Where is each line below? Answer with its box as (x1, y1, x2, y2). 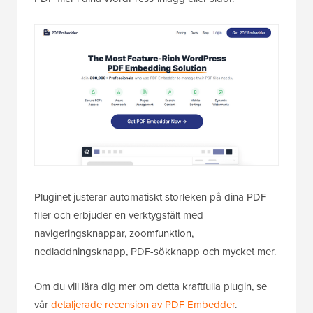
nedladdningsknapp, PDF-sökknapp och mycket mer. (34, 243, 276, 259)
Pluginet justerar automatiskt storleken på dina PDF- (34, 189, 270, 204)
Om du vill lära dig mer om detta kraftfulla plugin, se (34, 278, 267, 293)
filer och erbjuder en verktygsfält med (34, 207, 203, 222)
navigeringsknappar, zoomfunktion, (34, 225, 194, 240)
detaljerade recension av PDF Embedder (51, 296, 235, 312)
